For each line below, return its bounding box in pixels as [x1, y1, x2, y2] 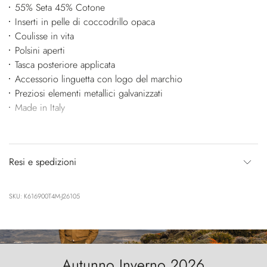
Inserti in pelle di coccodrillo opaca [14, 14, 155, 29]
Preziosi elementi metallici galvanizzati [14, 86, 163, 100]
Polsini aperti [14, 43, 65, 57]
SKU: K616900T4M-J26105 [9, 191, 80, 201]
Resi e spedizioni [9, 154, 76, 169]
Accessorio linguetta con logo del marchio [14, 72, 182, 86]
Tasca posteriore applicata [14, 57, 115, 72]
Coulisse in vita [14, 29, 74, 43]
